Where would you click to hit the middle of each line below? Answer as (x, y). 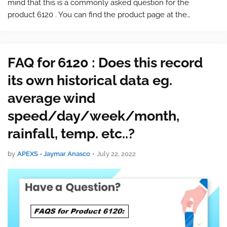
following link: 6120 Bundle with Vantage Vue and (93, 27)
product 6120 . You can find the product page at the (97, 15)
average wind (51, 98)
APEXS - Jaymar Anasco (54, 154)
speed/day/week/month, (93, 116)
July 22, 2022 (116, 154)
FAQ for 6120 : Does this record (105, 63)
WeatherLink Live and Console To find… (77, 39)
